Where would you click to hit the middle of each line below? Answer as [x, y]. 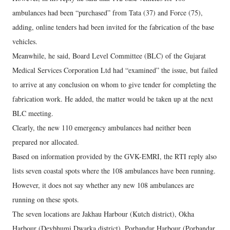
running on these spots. [46, 199]
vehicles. [25, 41]
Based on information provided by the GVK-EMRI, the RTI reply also [114, 156]
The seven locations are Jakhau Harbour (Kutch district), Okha [103, 214]
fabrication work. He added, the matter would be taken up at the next [113, 99]
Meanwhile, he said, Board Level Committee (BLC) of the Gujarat [109, 56]
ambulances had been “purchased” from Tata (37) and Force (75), [108, 13]
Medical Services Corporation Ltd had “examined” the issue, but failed [115, 70]
